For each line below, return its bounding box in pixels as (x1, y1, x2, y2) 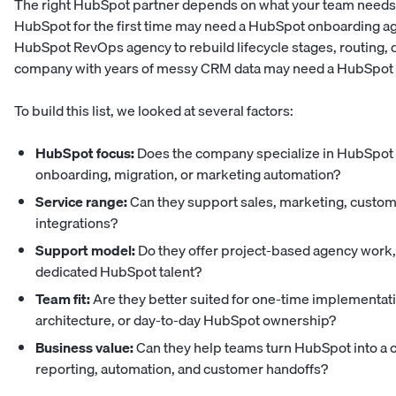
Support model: (35, 239, 135, 263)
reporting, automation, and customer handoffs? (35, 357, 328, 381)
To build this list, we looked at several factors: (14, 99, 293, 123)
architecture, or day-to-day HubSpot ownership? (35, 308, 336, 332)
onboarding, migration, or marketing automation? (35, 163, 340, 187)
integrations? (35, 211, 118, 235)
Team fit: (35, 287, 90, 311)
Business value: (35, 336, 133, 360)
